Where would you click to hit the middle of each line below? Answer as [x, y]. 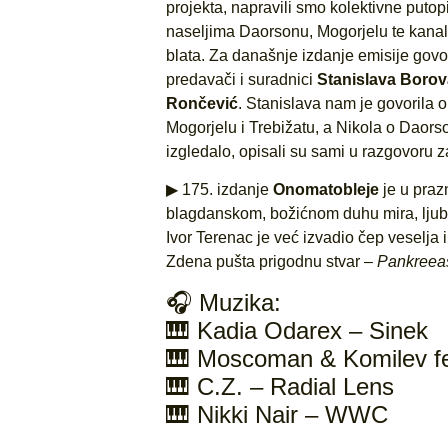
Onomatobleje [327, 190]
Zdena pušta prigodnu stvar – [271, 262]
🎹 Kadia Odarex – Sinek [296, 330]
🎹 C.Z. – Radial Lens [279, 386]
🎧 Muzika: [223, 302]
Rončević [201, 103]
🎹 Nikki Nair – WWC [276, 414]
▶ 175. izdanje [219, 190]
